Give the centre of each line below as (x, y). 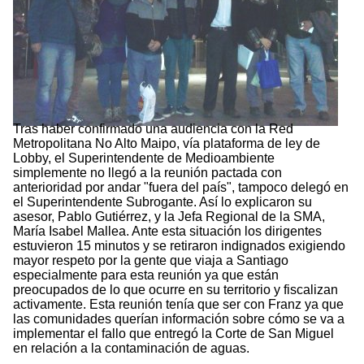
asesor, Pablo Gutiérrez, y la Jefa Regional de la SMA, (169, 217)
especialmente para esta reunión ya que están (146, 275)
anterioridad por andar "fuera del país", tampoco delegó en (181, 188)
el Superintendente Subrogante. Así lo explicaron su (162, 202)
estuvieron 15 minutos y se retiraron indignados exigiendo (179, 246)
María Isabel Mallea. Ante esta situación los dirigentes (167, 232)
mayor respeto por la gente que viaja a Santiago (151, 261)
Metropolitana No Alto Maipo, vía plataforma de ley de (167, 144)
